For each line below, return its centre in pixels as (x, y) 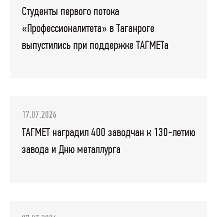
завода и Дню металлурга (71, 150)
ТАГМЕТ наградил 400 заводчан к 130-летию (108, 133)
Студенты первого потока (70, 12)
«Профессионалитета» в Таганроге (88, 29)
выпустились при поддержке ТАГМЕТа (95, 46)
